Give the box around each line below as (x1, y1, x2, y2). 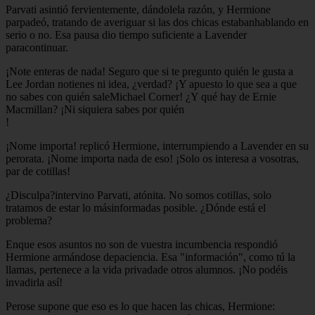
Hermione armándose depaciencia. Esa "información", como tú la (6, 250, 295, 263)
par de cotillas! (6, 165, 70, 177)
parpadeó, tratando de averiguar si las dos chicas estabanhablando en (6, 15, 309, 28)
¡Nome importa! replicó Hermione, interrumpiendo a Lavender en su (6, 139, 309, 152)
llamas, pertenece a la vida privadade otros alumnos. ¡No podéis (6, 263, 288, 276)
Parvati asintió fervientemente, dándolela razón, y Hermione (6, 3, 271, 15)
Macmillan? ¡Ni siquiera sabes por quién (6, 103, 184, 115)
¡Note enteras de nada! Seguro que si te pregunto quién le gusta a (6, 65, 293, 77)
